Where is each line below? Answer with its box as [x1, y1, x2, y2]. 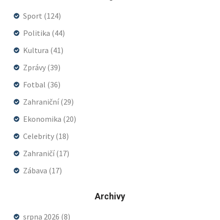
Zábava [23, 165, 49, 175]
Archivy [95, 191, 125, 201]
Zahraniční [23, 96, 60, 107]
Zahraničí [23, 148, 56, 158]
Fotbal [23, 79, 47, 89]
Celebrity [23, 131, 55, 141]
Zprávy [23, 62, 47, 72]
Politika [23, 27, 52, 38]
